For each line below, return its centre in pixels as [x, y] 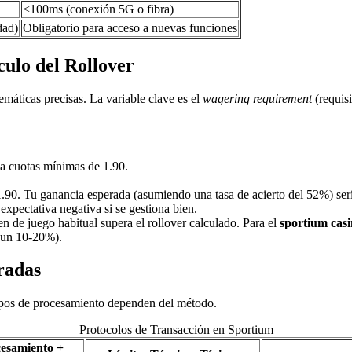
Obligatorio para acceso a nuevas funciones [130, 27]
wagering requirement [257, 98]
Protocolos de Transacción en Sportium [176, 330]
